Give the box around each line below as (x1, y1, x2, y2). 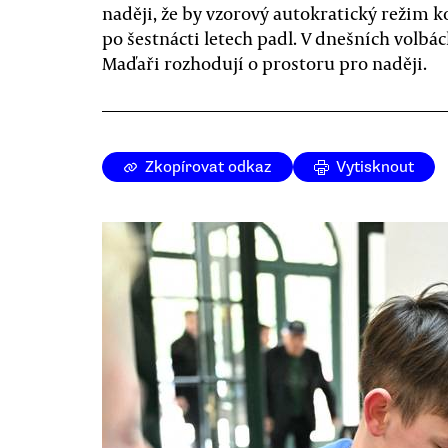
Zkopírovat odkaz (145, 157, 272, 177)
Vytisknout (336, 157, 414, 177)
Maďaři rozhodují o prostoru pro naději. (102, 51, 427, 75)
